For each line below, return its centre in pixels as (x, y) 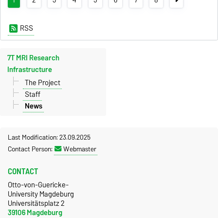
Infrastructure (30, 70)
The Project (42, 82)
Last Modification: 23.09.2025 (49, 137)
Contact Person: (31, 149)
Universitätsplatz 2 (36, 203)
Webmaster (80, 149)
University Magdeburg (41, 194)
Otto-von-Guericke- (38, 184)
